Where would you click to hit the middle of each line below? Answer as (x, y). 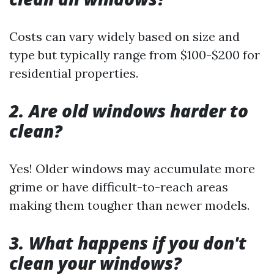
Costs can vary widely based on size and (124, 36)
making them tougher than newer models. (129, 205)
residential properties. (74, 73)
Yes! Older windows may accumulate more (132, 168)
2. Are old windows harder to (129, 111)
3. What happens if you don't (128, 243)
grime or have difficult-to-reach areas (119, 187)
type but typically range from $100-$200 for (135, 55)
